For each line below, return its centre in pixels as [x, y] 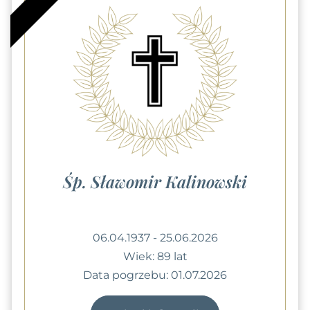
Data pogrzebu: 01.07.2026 [155, 275]
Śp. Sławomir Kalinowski [155, 181]
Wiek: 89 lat [155, 256]
